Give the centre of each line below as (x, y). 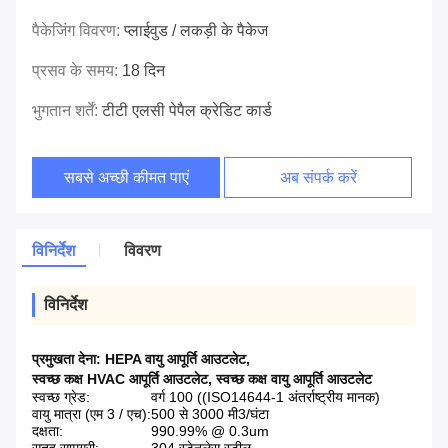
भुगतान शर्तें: (67, 111)
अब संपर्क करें (318, 178)
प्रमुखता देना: (68, 359)
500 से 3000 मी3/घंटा (210, 414)
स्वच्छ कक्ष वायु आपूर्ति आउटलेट (294, 379)
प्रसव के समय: (77, 71)
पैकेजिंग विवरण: (78, 31)
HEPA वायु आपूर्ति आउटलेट (175, 359)
